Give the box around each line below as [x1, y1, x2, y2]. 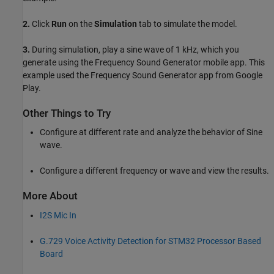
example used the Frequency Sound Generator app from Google [23, 70, 262, 80]
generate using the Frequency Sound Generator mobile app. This [23, 57, 265, 67]
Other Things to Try [23, 107, 111, 119]
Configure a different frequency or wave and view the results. [40, 166, 269, 176]
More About [23, 190, 78, 202]
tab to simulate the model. [137, 18, 237, 29]
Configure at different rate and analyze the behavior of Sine [40, 127, 262, 138]
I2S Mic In [40, 210, 76, 220]
